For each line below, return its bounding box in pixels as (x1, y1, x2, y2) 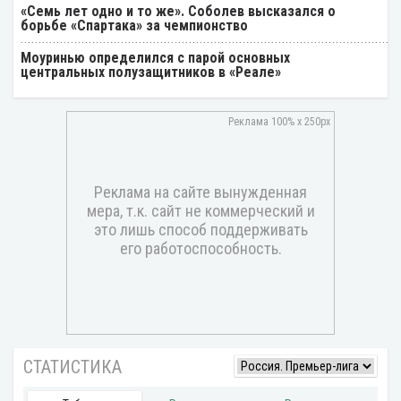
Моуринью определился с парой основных (21, 48, 290, 66)
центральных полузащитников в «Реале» (21, 63, 281, 81)
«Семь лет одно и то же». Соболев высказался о (21, 2, 336, 20)
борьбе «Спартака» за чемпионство (21, 16, 248, 34)
